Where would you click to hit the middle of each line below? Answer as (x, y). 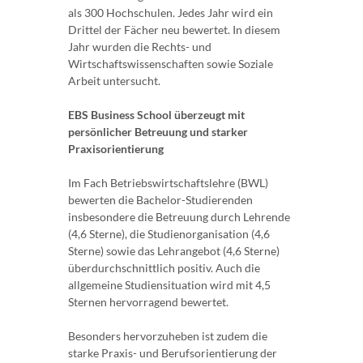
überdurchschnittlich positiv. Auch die (164, 268)
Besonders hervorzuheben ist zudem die (168, 336)
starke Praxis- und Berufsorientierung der (173, 353)
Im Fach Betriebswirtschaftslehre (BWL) (168, 183)
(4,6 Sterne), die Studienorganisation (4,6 (169, 234)
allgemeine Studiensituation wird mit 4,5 (169, 285)
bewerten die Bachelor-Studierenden (160, 200)
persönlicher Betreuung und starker (158, 132)
